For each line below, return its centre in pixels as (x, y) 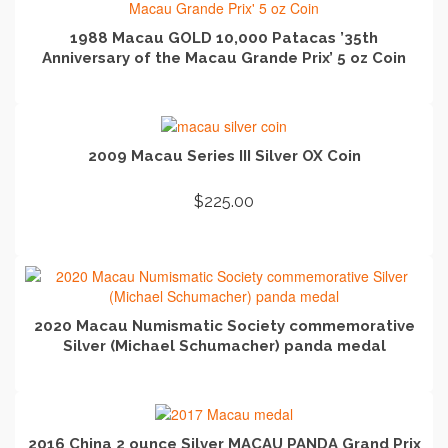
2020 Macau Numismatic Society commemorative (224, 325)
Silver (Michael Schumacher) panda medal (224, 345)
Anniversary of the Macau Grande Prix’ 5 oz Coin (224, 57)
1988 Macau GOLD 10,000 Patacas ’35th (224, 37)
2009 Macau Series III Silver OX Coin (224, 155)
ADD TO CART (224, 237)
